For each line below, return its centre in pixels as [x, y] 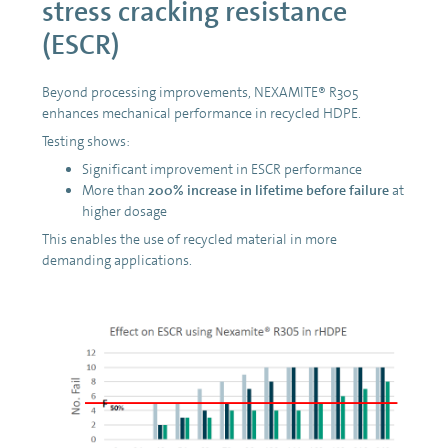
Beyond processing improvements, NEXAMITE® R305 [200, 91]
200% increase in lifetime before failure [268, 189]
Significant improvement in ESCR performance [222, 168]
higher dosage [124, 210]
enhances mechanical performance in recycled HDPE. [201, 112]
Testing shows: [86, 140]
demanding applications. [117, 259]
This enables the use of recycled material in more [189, 238]
